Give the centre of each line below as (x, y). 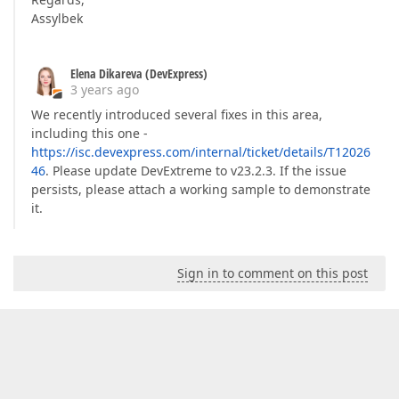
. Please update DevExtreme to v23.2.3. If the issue (196, 171)
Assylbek (57, 18)
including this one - (90, 133)
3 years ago (105, 90)
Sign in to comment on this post (273, 273)
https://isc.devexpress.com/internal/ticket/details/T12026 (201, 152)
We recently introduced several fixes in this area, (177, 114)
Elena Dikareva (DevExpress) (139, 73)
